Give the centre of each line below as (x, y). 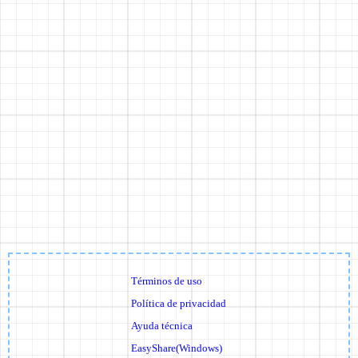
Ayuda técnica (161, 326)
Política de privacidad (178, 304)
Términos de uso (166, 281)
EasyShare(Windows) (176, 348)
